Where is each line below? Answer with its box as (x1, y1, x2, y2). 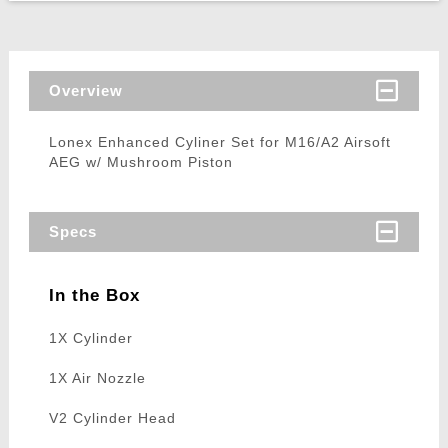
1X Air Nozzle (48, 370, 146, 387)
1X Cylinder (48, 330, 133, 347)
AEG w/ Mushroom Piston (48, 154, 233, 171)
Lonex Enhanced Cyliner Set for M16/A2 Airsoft (48, 134, 391, 151)
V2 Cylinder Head (48, 410, 176, 427)
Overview (48, 82, 123, 100)
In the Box (48, 286, 140, 306)
